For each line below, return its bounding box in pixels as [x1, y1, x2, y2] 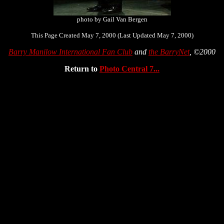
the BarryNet [148, 47, 189, 56]
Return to [64, 64, 99, 73]
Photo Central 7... [99, 64, 159, 73]
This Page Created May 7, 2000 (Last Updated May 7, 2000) [30, 31, 193, 39]
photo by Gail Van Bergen [76, 15, 147, 23]
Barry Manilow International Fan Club [8, 47, 132, 56]
